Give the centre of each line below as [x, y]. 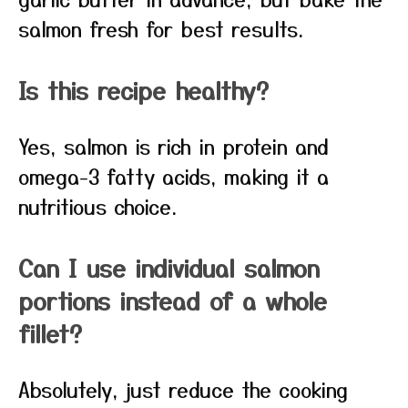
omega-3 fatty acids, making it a [173, 176]
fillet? [50, 333]
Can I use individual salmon [169, 267]
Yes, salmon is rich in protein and [173, 146]
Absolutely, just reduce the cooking [183, 389]
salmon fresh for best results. [161, 28]
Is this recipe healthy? [143, 90]
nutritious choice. [97, 206]
